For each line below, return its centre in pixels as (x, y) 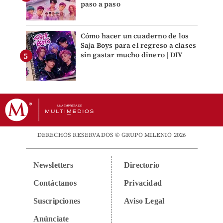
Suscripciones (57, 201)
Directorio (142, 165)
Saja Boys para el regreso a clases (138, 46)
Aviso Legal (144, 201)
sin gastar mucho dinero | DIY (131, 55)
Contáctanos (55, 183)
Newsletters (53, 165)
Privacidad (143, 183)
